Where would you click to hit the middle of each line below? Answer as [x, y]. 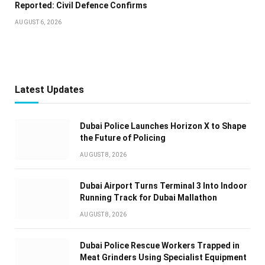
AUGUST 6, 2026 [38, 22]
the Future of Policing [123, 138]
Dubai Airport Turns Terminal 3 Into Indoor [164, 186]
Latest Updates [49, 90]
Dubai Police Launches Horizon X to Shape [163, 126]
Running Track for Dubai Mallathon [148, 198]
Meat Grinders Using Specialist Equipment [163, 258]
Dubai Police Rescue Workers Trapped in [160, 246]
